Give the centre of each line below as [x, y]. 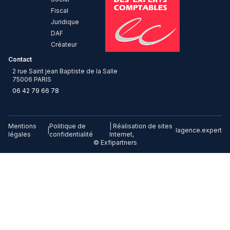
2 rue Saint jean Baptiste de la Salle [65, 71]
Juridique [65, 22]
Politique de [67, 126]
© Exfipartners [115, 143]
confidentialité [71, 135]
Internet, [122, 135]
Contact [20, 60]
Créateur [64, 44]
